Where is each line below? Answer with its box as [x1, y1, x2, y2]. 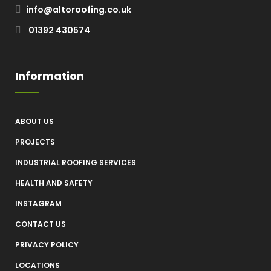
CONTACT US [15, 219, 66, 229]
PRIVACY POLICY [15, 240, 79, 250]
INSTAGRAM [15, 198, 62, 209]
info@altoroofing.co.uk [26, 4, 131, 16]
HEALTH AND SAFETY [15, 178, 93, 188]
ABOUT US [15, 116, 54, 126]
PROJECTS [15, 137, 55, 147]
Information [15, 68, 84, 83]
